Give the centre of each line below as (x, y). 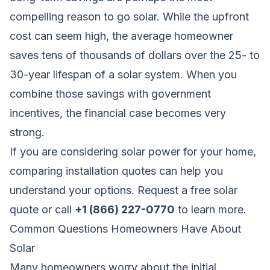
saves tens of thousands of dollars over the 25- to (135, 55)
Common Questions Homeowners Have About (125, 228)
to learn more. (211, 209)
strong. (27, 132)
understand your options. (74, 190)
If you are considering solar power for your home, (133, 151)
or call (57, 209)
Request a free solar (187, 190)
